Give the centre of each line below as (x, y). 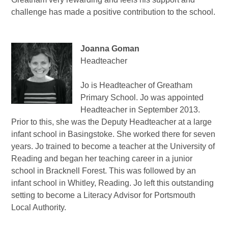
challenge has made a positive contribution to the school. (113, 12)
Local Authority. (39, 208)
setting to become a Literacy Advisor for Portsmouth (104, 195)
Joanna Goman (110, 49)
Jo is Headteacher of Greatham (137, 85)
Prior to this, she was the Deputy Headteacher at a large (112, 122)
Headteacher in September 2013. (140, 110)
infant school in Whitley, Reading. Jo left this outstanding (113, 183)
